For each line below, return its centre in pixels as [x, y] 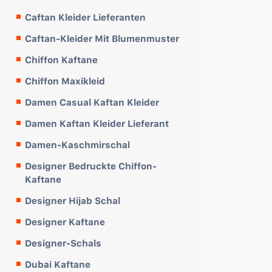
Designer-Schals [63, 243]
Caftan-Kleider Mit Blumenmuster [102, 38]
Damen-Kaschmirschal [77, 144]
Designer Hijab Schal [73, 200]
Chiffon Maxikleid [65, 81]
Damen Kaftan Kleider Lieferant [97, 123]
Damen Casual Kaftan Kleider [92, 102]
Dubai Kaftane [58, 264]
